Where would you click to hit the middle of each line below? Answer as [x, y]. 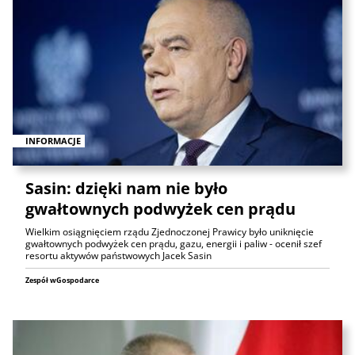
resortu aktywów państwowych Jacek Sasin [118, 256]
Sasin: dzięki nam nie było [126, 189]
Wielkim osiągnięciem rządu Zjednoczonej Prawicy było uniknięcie [170, 232]
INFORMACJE [53, 140]
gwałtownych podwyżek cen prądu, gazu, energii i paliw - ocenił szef [174, 244]
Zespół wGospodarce [62, 281]
